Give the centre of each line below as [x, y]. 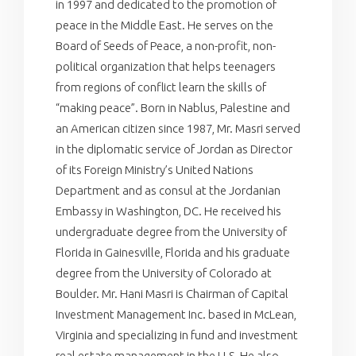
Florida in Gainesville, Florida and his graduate [173, 252]
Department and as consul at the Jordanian [168, 190]
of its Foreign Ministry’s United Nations [155, 169]
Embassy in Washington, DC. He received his [168, 211]
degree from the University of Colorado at [164, 273]
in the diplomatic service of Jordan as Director [174, 149]
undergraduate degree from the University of [171, 231]
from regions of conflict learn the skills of [161, 87]
